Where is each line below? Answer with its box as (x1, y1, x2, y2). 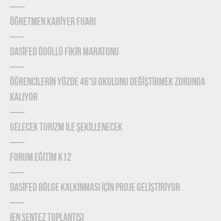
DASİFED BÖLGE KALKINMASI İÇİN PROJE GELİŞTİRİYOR (10, 183, 180, 194)
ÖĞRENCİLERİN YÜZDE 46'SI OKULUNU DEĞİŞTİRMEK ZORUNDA (10, 77, 205, 88)
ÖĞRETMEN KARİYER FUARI (10, 17, 96, 28)
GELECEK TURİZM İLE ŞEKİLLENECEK (10, 122, 122, 134)
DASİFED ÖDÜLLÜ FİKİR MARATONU (10, 47, 119, 58)
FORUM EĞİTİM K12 (10, 152, 72, 164)
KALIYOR (10, 92, 37, 104)
